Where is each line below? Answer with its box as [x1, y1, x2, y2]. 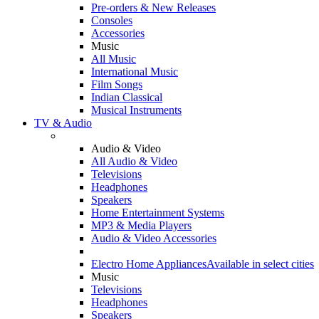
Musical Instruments [91, 104, 182, 116]
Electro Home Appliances [91, 258, 206, 270]
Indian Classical [91, 91, 162, 103]
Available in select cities [206, 258, 314, 270]
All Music [91, 53, 136, 65]
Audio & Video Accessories [91, 232, 216, 244]
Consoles [91, 14, 132, 26]
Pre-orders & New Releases [91, 1, 216, 14]
